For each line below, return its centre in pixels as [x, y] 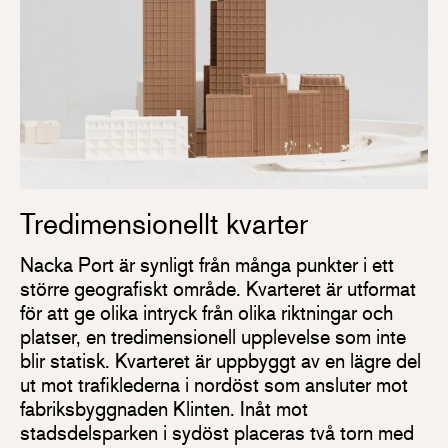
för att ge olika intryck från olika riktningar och [206, 312]
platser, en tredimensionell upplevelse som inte [213, 336]
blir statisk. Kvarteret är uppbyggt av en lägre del [220, 360]
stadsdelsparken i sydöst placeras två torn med [217, 432]
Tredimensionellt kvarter [164, 224]
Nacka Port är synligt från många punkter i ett [207, 264]
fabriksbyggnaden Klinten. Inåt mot [164, 408]
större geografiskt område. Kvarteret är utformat [218, 288]
